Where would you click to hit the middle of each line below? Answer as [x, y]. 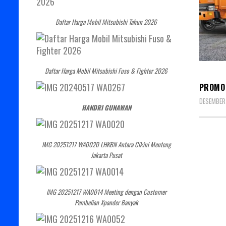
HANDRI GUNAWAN [106, 107]
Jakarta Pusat [106, 155]
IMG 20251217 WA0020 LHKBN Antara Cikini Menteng [106, 144]
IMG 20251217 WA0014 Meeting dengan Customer [106, 191]
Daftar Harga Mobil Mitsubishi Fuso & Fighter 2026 [106, 70]
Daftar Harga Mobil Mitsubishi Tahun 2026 [106, 21]
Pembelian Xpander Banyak [106, 202]
